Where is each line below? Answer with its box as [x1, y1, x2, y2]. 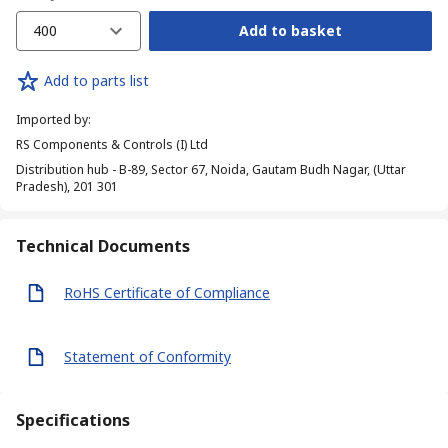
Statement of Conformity [64, 347, 231, 367]
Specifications [16, 408, 130, 431]
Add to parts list [44, 71, 149, 91]
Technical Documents [16, 234, 190, 257]
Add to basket [238, 21, 342, 41]
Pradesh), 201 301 [16, 177, 118, 195]
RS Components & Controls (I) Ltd [16, 135, 208, 153]
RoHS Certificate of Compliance [64, 283, 270, 303]
